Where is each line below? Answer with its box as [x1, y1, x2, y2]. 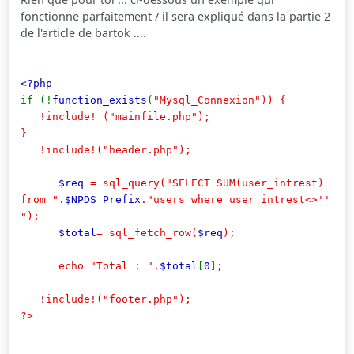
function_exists [52, 93, 148, 106]
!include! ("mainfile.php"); [21, 110, 211, 122]
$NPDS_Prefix [65, 193, 141, 205]
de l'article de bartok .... [21, 24, 147, 40]
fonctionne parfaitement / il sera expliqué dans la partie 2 [21, 8, 331, 24]
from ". [21, 193, 66, 205]
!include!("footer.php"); [21, 292, 192, 305]
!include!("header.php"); [21, 143, 192, 156]
